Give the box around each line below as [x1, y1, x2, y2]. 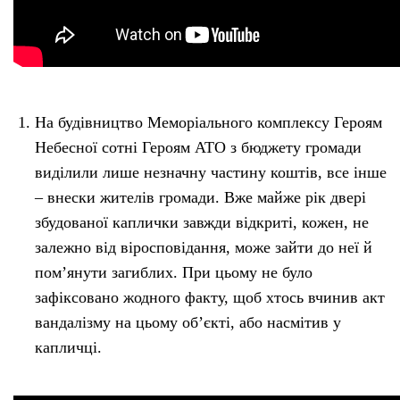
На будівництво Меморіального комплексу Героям [35, 113, 382, 132]
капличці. [35, 338, 102, 357]
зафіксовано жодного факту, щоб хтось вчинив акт [35, 288, 385, 307]
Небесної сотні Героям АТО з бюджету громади [35, 138, 362, 157]
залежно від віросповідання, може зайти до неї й [35, 238, 372, 257]
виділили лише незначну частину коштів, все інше [35, 163, 387, 182]
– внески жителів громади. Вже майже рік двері [35, 188, 366, 207]
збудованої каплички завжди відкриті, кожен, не [35, 213, 369, 232]
